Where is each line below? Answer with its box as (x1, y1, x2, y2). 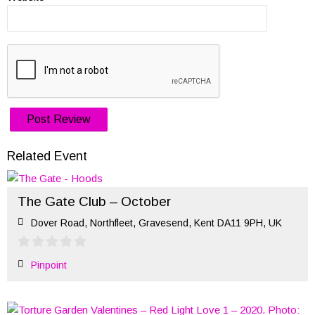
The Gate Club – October (18, 194, 171, 209)
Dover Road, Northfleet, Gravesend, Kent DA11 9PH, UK (31, 217, 282, 229)
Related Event (7, 149, 87, 163)
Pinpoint (31, 259, 67, 271)
